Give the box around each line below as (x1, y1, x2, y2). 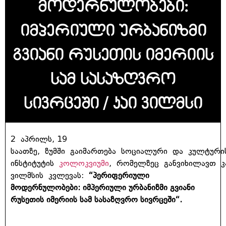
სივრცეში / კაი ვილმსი (24, 96, 202, 109)
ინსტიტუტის (11, 158, 59, 168)
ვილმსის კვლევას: (11, 170, 89, 180)
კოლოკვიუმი (59, 158, 109, 168)
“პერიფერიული (89, 170, 149, 180)
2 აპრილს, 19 (11, 134, 67, 144)
